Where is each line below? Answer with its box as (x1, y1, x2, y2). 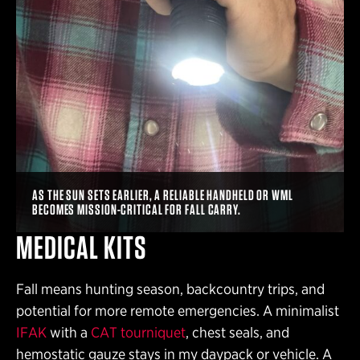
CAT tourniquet (91, 323, 186, 341)
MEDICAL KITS (16, 227, 146, 267)
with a (47, 323, 91, 341)
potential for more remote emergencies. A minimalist (16, 301, 339, 319)
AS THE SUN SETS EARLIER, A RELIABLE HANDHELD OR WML (32, 186, 293, 203)
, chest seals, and (186, 323, 289, 341)
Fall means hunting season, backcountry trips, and (16, 280, 325, 297)
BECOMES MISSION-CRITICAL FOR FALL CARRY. (32, 200, 241, 218)
